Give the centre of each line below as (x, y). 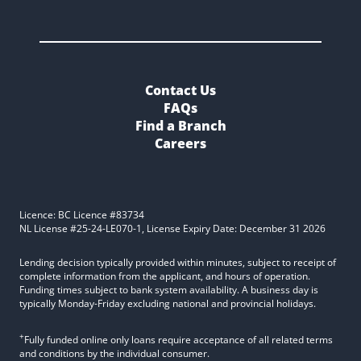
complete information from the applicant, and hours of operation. (165, 276)
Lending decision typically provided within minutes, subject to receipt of (178, 262)
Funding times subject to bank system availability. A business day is (169, 290)
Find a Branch (180, 126)
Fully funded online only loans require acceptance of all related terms (178, 340)
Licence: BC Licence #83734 (82, 215)
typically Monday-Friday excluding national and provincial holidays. (168, 303)
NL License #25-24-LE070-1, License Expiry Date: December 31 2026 (172, 228)
